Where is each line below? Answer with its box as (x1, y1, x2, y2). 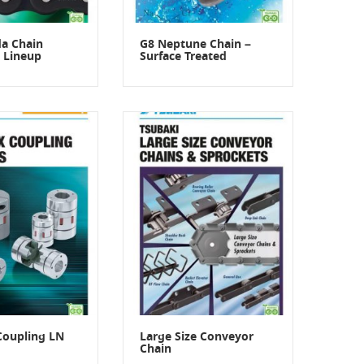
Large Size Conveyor (140, 327, 253, 346)
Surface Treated (140, 47, 227, 66)
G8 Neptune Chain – (140, 35, 251, 54)
